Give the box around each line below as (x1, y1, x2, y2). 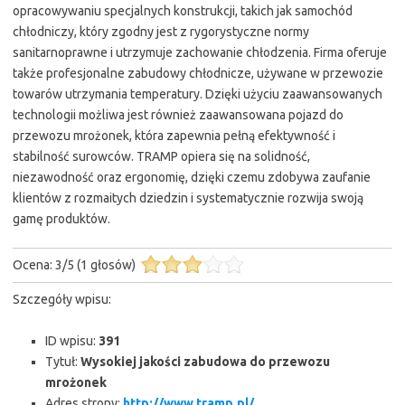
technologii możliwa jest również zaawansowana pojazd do (13, 108, 344, 122)
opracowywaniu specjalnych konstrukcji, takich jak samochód (13, 4, 353, 18)
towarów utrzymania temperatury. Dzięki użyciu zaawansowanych (13, 87, 382, 101)
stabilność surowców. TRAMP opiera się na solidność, (13, 149, 310, 164)
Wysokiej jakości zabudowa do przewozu (80, 354, 330, 369)
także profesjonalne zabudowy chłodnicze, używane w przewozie (13, 66, 383, 80)
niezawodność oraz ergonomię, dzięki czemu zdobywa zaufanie (13, 170, 371, 184)
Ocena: (13, 258, 55, 272)
